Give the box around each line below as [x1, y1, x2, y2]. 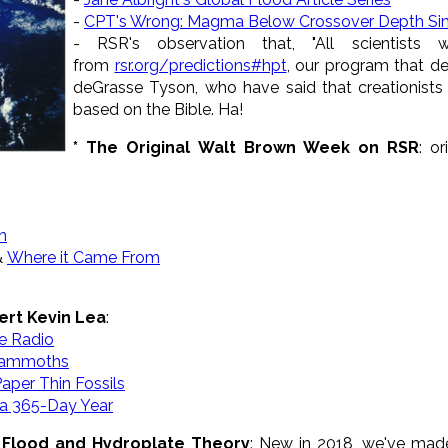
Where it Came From [7, 247, 160, 267]
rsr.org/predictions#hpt [114, 55, 287, 75]
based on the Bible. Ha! [73, 99, 243, 119]
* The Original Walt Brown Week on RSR [73, 137, 420, 157]
